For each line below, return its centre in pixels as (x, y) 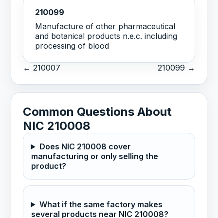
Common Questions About (98, 112)
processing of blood (72, 46)
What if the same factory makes (101, 204)
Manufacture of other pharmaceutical (105, 27)
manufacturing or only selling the (94, 156)
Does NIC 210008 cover (85, 147)
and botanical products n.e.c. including (106, 36)
